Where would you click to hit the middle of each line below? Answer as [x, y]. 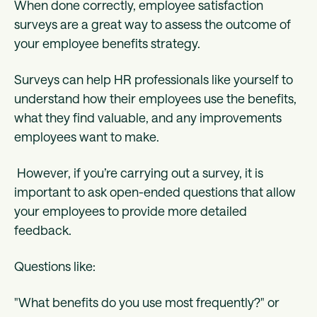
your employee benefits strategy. [109, 44]
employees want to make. [87, 137]
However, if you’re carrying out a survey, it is [139, 173]
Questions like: [55, 266]
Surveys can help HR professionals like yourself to [154, 80]
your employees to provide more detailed [131, 211]
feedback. [44, 230]
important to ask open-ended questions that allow [155, 192]
